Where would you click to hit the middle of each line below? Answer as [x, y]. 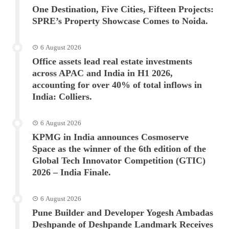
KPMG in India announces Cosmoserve [110, 137]
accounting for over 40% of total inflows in [117, 85]
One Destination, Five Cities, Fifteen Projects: [123, 9]
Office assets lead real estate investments [112, 61]
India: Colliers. [62, 96]
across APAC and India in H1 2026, [102, 73]
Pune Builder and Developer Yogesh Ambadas [123, 212]
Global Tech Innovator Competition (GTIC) [119, 160]
